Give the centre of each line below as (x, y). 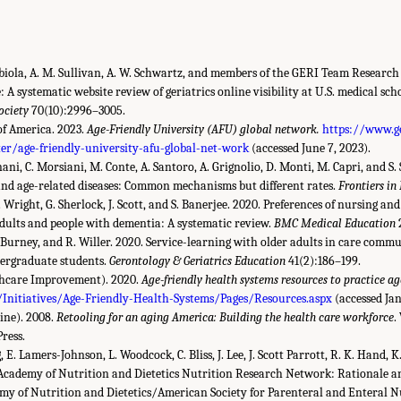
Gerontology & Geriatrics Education (198, 260)
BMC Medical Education (335, 223)
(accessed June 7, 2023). (310, 148)
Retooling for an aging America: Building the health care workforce (225, 317)
